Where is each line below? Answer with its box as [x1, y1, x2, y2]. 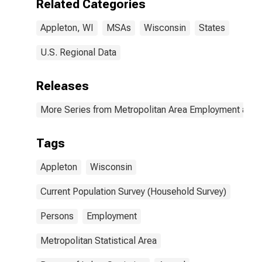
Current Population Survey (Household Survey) [40, 186, 226, 197]
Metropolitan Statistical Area [40, 235, 157, 246]
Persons [40, 211, 74, 222]
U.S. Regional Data [40, 47, 116, 58]
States [199, 22, 225, 33]
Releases [36, 79, 89, 93]
